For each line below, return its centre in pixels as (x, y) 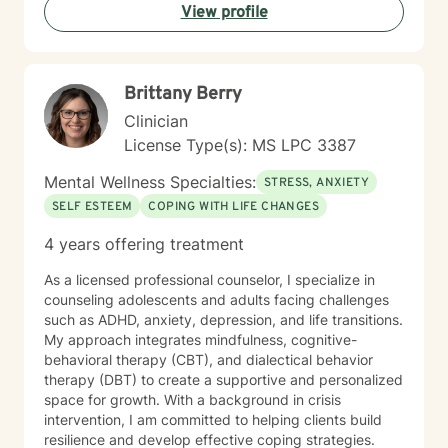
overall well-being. (103, 73)
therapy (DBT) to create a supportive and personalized (223, 379)
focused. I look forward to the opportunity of (74, 13)
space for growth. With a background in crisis (192, 399)
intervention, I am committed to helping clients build (213, 419)
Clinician (156, 121)
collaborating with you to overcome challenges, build (216, 33)
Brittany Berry (183, 94)
